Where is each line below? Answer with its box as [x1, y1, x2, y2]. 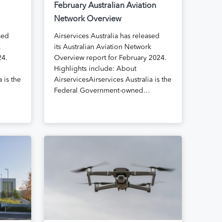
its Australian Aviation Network [54, 43, 151, 51]
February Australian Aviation [54, 1, 156, 10]
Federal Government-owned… [54, 87, 150, 94]
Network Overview [54, 15, 121, 23]
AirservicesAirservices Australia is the [54, 76, 171, 83]
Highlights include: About [54, 65, 136, 72]
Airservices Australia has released [54, 32, 160, 40]
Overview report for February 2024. [54, 54, 166, 61]
